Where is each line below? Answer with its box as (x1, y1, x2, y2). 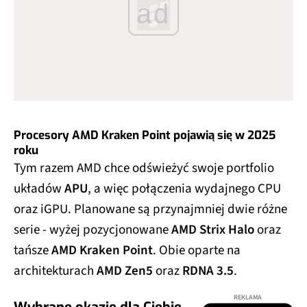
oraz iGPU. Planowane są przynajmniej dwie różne (14, 199, 287, 219)
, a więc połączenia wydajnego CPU (88, 179, 281, 198)
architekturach (14, 261, 97, 280)
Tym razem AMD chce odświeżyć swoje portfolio (14, 158, 274, 177)
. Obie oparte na (153, 241, 241, 260)
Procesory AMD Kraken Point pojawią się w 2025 (14, 127, 275, 143)
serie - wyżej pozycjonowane (14, 220, 171, 239)
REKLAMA (234, 292, 262, 302)
